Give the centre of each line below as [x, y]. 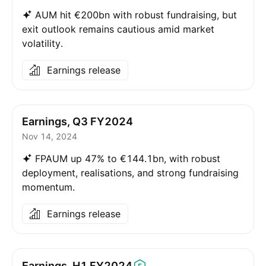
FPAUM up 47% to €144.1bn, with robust [128, 159]
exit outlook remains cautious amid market [118, 29]
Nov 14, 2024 [50, 136]
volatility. [42, 43]
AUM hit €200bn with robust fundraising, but [136, 15]
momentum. [48, 187]
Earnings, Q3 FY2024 [77, 121]
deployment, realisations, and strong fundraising [130, 173]
